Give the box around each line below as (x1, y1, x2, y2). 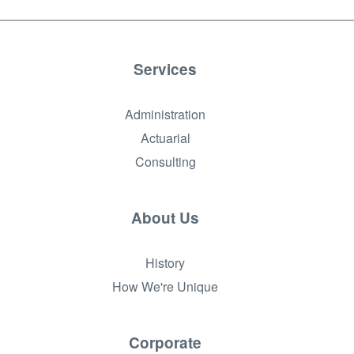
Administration (125, 105, 205, 123)
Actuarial (140, 129, 190, 147)
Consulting (134, 153, 196, 171)
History (145, 254, 185, 272)
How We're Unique (112, 277, 218, 296)
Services (134, 58, 197, 80)
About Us (131, 207, 199, 228)
